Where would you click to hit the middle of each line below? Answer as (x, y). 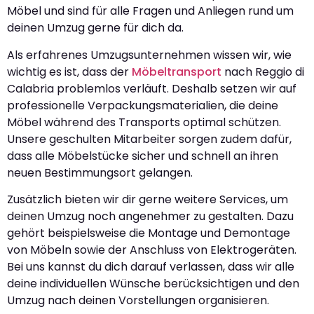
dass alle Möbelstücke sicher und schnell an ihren (143, 156)
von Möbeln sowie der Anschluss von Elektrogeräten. (152, 250)
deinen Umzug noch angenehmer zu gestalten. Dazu (150, 217)
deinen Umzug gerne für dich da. (95, 28)
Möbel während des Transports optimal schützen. (144, 122)
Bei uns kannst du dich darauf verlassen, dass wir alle (151, 267)
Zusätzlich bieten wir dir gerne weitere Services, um (148, 200)
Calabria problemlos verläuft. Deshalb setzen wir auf (152, 88)
